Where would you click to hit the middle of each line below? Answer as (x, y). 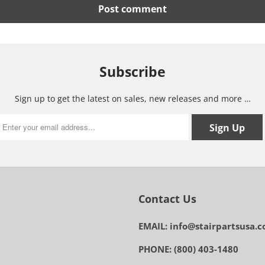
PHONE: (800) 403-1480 (188, 249)
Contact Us (167, 198)
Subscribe (132, 72)
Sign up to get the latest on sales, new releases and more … (132, 98)
